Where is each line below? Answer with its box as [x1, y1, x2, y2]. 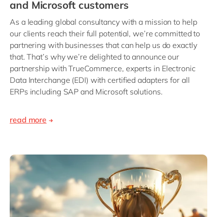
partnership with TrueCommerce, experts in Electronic [10, 63, 196, 74]
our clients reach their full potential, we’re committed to [10, 29, 201, 39]
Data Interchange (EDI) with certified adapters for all [10, 75, 190, 85]
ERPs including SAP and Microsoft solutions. [10, 87, 163, 97]
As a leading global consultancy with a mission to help [10, 17, 197, 27]
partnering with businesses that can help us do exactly [10, 40, 197, 50]
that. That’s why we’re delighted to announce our [10, 52, 180, 62]
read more [10, 115, 47, 125]
